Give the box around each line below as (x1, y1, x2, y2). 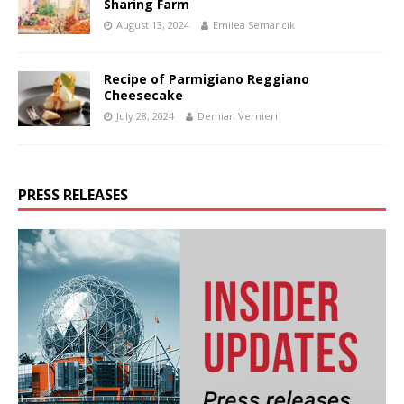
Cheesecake (104, 87, 183, 105)
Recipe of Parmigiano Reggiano (104, 70, 309, 88)
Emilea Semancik (213, 18, 295, 32)
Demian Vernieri (197, 109, 278, 124)
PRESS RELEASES (18, 184, 128, 205)
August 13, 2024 (116, 18, 189, 32)
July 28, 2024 (116, 109, 174, 124)
